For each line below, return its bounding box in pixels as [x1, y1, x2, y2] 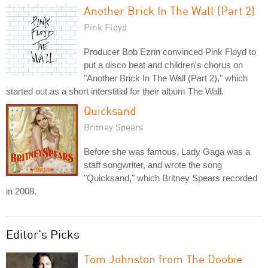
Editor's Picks [6, 226, 80, 242]
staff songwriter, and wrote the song [84, 159, 222, 170]
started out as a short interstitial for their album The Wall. [6, 86, 224, 96]
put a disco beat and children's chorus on [84, 59, 243, 70]
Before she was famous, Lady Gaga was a [84, 146, 250, 157]
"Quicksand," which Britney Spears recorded [84, 172, 257, 183]
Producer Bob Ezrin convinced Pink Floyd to [84, 46, 256, 57]
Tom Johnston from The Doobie [84, 251, 242, 266]
